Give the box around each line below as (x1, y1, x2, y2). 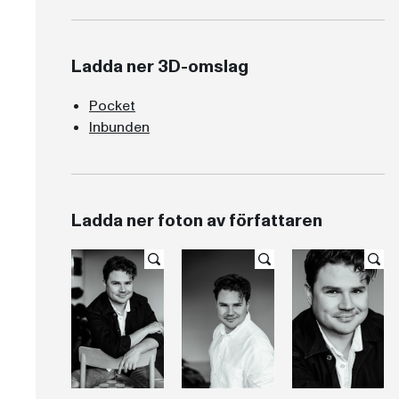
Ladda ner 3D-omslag (71, 54, 248, 80)
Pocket (89, 96, 135, 117)
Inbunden (89, 118, 150, 138)
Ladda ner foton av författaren (71, 208, 322, 234)
